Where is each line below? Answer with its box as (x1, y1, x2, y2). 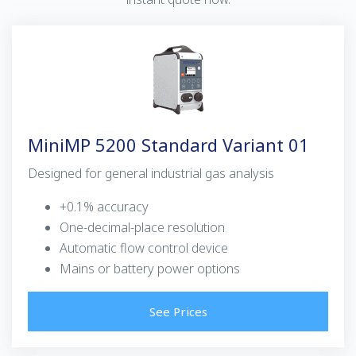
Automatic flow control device (60, 238, 228, 257)
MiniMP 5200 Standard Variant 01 (28, 132, 309, 157)
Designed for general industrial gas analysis (28, 164, 274, 182)
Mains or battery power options (60, 259, 240, 277)
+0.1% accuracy (60, 197, 149, 215)
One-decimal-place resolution (60, 218, 225, 236)
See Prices (149, 303, 207, 319)
